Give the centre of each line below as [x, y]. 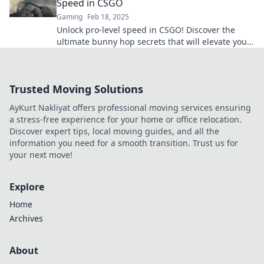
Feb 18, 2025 [108, 17]
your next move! [41, 155]
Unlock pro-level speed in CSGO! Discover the [146, 30]
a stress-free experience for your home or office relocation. [126, 119]
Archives [26, 218]
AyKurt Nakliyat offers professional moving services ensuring [130, 108]
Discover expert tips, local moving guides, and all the [114, 131]
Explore [27, 187]
